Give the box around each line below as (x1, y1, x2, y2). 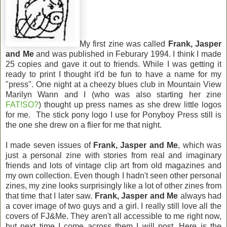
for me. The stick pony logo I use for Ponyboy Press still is (6, 110, 221, 119)
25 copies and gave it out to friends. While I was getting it (6, 59, 221, 68)
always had (178, 191, 222, 200)
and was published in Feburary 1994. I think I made (33, 49, 222, 58)
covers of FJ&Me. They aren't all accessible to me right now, (6, 211, 221, 220)
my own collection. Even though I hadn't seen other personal (6, 171, 221, 180)
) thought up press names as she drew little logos (39, 100, 221, 109)
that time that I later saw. (6, 191, 95, 200)
